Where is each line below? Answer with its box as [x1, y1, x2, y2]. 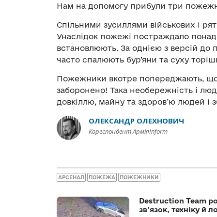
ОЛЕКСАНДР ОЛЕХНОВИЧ [89, 116, 184, 126]
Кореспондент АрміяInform [89, 127, 168, 136]
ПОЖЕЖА [89, 174, 115, 180]
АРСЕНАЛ [58, 174, 84, 180]
